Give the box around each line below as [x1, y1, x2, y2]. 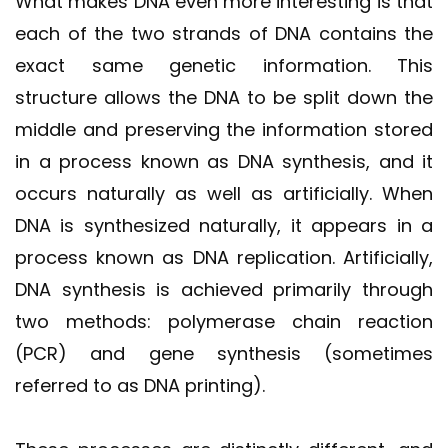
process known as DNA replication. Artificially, [15, 244, 433, 270]
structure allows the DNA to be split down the [15, 84, 433, 110]
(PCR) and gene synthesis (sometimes [15, 340, 433, 366]
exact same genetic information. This [15, 52, 433, 78]
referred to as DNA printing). [15, 372, 265, 398]
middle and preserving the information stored [15, 116, 433, 142]
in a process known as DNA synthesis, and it [15, 148, 433, 174]
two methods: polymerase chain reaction [15, 308, 433, 334]
